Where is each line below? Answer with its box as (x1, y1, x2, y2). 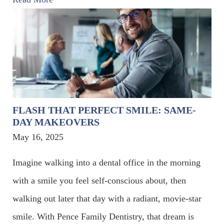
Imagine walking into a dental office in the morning (12, 157, 200, 167)
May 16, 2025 (12, 131, 63, 142)
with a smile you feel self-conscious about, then (12, 175, 186, 185)
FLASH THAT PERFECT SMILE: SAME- (12, 104, 196, 115)
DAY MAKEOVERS (12, 116, 99, 127)
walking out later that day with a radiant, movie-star (12, 193, 201, 203)
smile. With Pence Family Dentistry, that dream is (12, 211, 194, 221)
